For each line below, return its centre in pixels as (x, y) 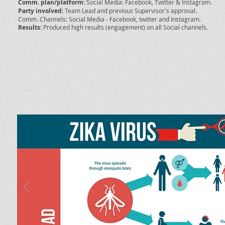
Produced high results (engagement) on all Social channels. (125, 27)
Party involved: (41, 11)
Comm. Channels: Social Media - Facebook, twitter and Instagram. (109, 19)
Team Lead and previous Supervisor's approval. (130, 11)
